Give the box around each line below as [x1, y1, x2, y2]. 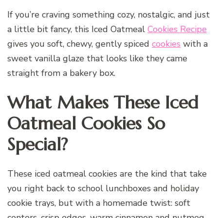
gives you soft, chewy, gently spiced [7, 38, 152, 50]
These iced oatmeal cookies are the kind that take [7, 168, 207, 180]
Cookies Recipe [147, 23, 207, 36]
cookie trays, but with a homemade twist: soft [7, 197, 190, 209]
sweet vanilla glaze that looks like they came [7, 53, 187, 65]
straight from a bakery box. [7, 67, 115, 79]
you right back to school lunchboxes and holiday [7, 182, 199, 195]
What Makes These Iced [7, 91, 199, 114]
